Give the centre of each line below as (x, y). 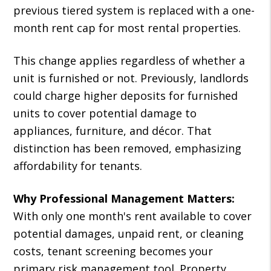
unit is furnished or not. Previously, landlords (131, 78)
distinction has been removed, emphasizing (128, 148)
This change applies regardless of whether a (129, 60)
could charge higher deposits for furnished (126, 96)
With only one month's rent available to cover (133, 216)
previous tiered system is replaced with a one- (134, 10)
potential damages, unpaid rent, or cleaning (129, 233)
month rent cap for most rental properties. (127, 28)
